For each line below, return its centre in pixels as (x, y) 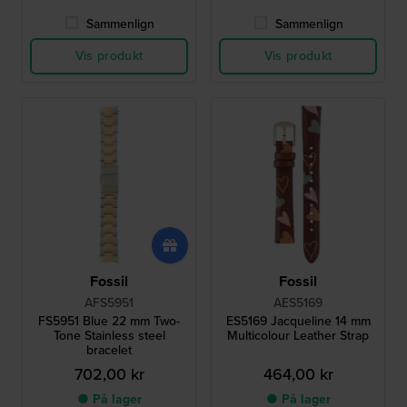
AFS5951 (109, 303)
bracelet (109, 351)
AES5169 (298, 303)
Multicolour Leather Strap (298, 336)
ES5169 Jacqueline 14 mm (298, 322)
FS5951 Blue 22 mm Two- (109, 322)
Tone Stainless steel (109, 336)
